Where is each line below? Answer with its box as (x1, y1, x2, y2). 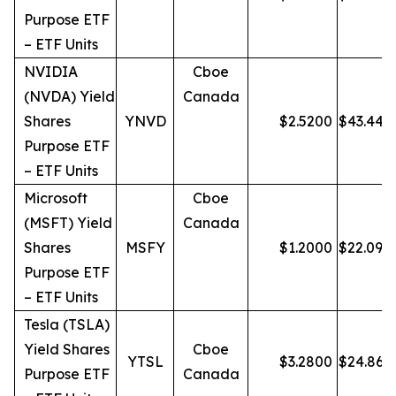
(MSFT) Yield (24, 214, 112, 232)
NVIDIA (24, 63, 78, 80)
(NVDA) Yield (24, 88, 115, 105)
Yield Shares (24, 340, 110, 358)
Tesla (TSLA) (24, 316, 110, 333)
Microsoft (24, 189, 88, 207)
